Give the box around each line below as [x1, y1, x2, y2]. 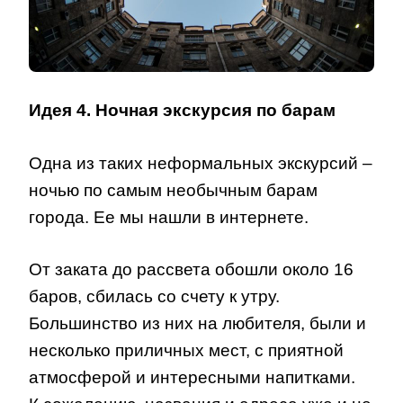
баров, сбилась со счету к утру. [29, 287, 280, 307]
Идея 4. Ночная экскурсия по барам [29, 101, 336, 121]
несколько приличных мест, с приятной [29, 341, 344, 361]
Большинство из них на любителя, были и [29, 314, 366, 334]
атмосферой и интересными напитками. [29, 368, 355, 388]
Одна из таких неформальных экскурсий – [29, 153, 372, 173]
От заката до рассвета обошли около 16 [29, 260, 354, 280]
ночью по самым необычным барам [29, 180, 318, 200]
